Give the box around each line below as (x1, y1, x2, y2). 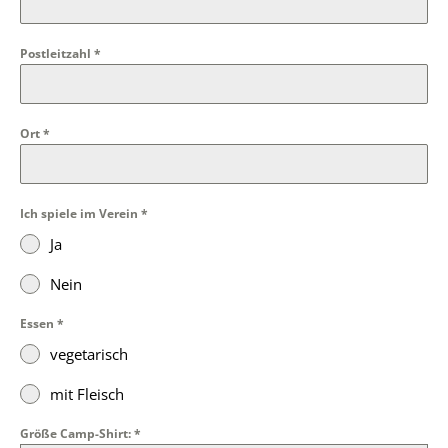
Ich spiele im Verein (20, 205, 141, 222)
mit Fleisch (50, 384, 124, 404)
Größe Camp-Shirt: (20, 425, 134, 442)
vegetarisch (50, 344, 128, 364)
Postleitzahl (20, 45, 94, 62)
